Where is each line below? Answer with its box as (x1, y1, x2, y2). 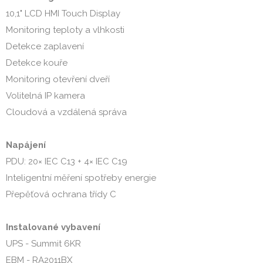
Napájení (6, 140, 46, 150)
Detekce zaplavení (6, 41, 84, 52)
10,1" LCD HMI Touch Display (6, 8, 120, 19)
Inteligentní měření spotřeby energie (6, 173, 156, 183)
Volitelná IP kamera (6, 90, 85, 101)
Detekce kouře (6, 58, 68, 68)
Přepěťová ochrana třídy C (6, 189, 116, 200)
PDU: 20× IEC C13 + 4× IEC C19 (6, 156, 127, 167)
